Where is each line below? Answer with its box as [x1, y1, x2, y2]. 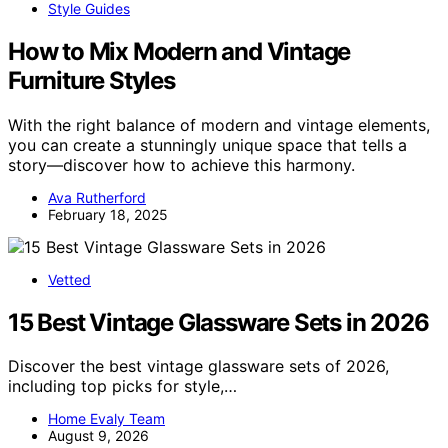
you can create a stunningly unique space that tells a [8, 134, 407, 155]
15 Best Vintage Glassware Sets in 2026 [8, 307, 429, 337]
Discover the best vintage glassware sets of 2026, [8, 356, 389, 377]
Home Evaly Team [48, 410, 165, 428]
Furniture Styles [8, 65, 175, 95]
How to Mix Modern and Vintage [8, 36, 351, 66]
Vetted [48, 270, 91, 288]
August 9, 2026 [48, 427, 149, 445]
